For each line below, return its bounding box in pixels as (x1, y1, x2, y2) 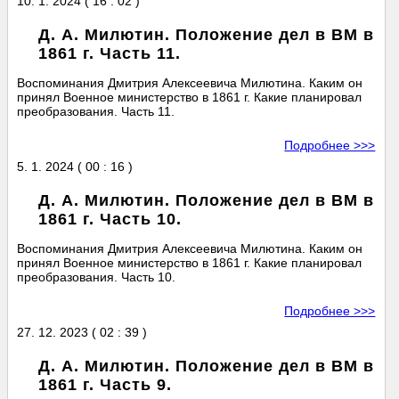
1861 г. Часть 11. (38, 45, 182, 63)
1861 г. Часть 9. (38, 376, 173, 395)
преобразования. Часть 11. (17, 104, 175, 119)
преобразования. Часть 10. (17, 270, 176, 285)
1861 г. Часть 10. (38, 210, 183, 229)
